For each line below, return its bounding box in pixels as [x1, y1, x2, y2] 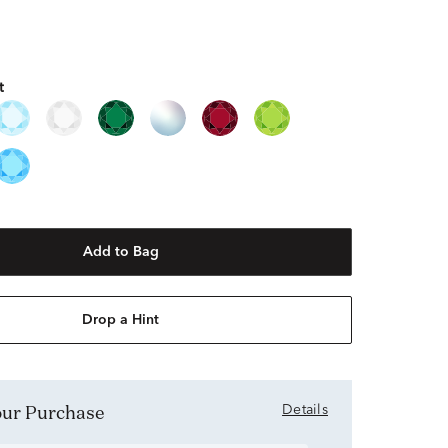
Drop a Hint [82, 313, 160, 327]
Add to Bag [82, 245, 159, 259]
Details [282, 403, 328, 417]
